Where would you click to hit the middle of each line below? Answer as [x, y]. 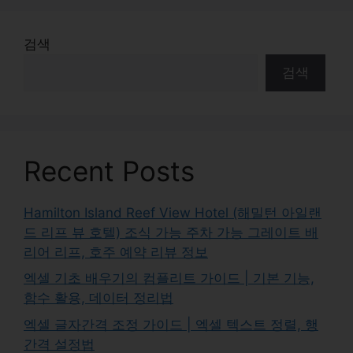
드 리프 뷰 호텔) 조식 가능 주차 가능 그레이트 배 [171, 232]
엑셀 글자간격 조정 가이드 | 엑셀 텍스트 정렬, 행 [171, 324]
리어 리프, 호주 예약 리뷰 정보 [116, 252]
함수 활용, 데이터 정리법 [98, 298]
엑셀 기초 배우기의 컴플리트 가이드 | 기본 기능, [169, 279]
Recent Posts [109, 171]
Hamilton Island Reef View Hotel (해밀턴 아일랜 [173, 212]
